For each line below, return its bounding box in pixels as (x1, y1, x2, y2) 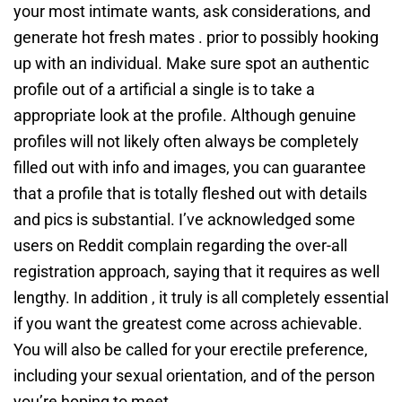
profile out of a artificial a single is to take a (13, 79, 315, 99)
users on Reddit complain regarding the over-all (13, 235, 347, 255)
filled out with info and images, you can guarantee (13, 157, 366, 177)
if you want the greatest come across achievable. (13, 313, 363, 333)
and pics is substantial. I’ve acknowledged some (13, 209, 355, 229)
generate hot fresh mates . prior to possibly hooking (13, 27, 379, 47)
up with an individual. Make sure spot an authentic (13, 53, 369, 73)
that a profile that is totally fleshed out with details (13, 183, 367, 203)
